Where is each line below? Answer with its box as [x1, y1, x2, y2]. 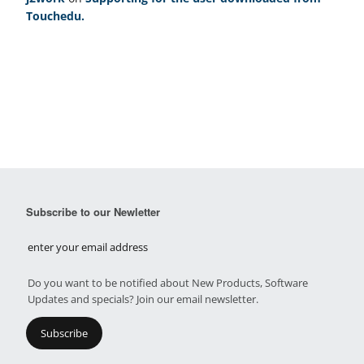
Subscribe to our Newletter [26, 203, 160, 219]
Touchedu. [26, 7, 84, 24]
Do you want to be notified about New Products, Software [28, 275, 308, 290]
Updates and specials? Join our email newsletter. [28, 291, 258, 306]
